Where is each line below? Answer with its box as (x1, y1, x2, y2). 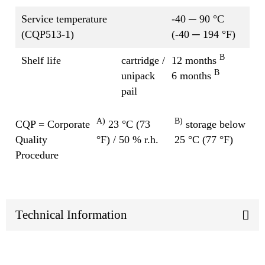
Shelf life (21, 54, 61, 66)
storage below (183, 118, 245, 130)
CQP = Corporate (15, 118, 90, 130)
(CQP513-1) (21, 28, 74, 40)
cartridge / (121, 54, 165, 66)
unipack (121, 69, 155, 82)
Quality (15, 133, 47, 146)
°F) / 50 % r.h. (96, 133, 159, 146)
